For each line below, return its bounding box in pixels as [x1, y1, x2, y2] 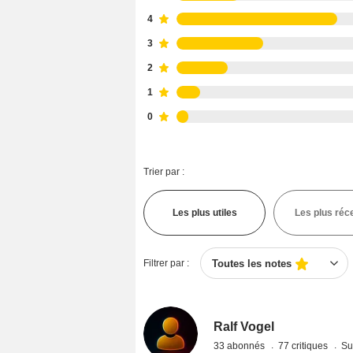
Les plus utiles [172, 207, 237, 218]
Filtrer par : [143, 258, 189, 269]
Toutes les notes [212, 258, 292, 269]
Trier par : [143, 166, 184, 177]
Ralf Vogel [214, 320, 275, 334]
